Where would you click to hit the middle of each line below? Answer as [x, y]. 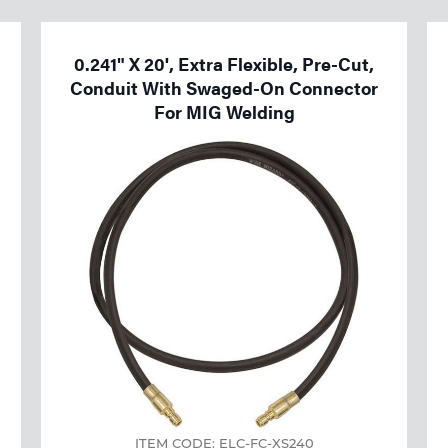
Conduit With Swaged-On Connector [224, 87]
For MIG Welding [224, 111]
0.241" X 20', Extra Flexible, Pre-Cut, [224, 63]
